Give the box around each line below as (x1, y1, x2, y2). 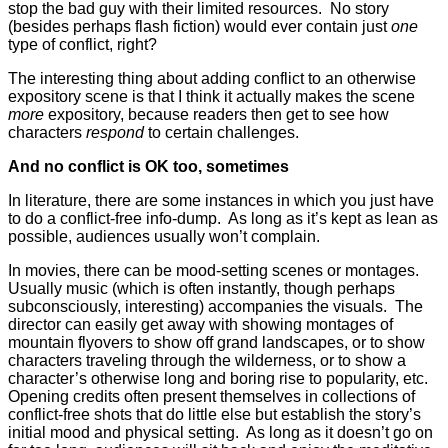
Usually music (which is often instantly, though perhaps (8, 279, 395, 297)
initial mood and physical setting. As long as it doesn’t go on (8, 423, 433, 441)
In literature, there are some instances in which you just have (8, 191, 434, 209)
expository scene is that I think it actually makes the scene (8, 87, 415, 105)
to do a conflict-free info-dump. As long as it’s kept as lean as (8, 209, 438, 227)
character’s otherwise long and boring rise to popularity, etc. (8, 369, 432, 387)
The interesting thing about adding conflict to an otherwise (8, 69, 416, 87)
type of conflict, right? (8, 35, 157, 53)
